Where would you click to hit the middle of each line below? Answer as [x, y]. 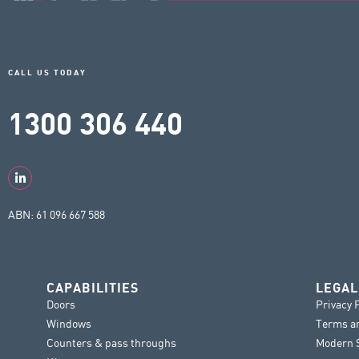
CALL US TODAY [47, 73]
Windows [69, 324]
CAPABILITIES [93, 289]
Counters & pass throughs [111, 343]
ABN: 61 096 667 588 [56, 215]
